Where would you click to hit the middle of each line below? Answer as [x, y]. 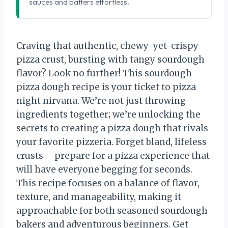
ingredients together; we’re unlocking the [108, 114]
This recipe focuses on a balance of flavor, [108, 183]
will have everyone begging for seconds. [104, 169]
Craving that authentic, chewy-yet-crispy [107, 46]
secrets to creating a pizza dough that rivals [112, 128]
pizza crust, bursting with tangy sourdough [110, 59]
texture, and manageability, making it [99, 197]
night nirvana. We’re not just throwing [101, 101]
